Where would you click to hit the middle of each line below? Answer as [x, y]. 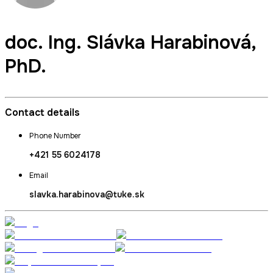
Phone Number [55, 136]
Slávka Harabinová [169, 43]
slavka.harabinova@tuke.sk [87, 195]
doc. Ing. [46, 43]
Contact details [42, 113]
